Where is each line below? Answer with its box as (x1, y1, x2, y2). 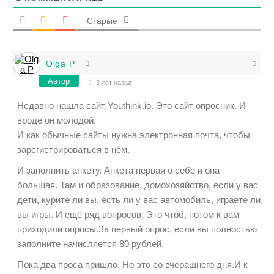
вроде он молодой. (17, 114, 96, 125)
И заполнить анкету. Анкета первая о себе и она (17, 165, 220, 176)
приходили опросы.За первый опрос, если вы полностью (17, 223, 257, 234)
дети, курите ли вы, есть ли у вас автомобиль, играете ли (17, 194, 261, 205)
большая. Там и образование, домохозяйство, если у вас (17, 179, 258, 190)
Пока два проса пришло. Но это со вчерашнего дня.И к (17, 259, 248, 270)
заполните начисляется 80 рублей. (17, 238, 164, 249)
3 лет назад (94, 78, 131, 86)
